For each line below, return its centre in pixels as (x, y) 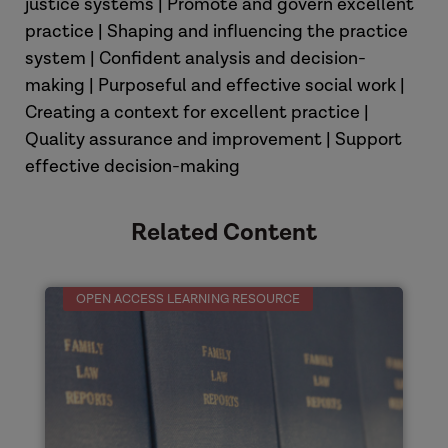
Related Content (224, 232)
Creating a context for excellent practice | (197, 112)
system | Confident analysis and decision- (195, 58)
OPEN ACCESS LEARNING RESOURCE (187, 299)
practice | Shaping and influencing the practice (216, 31)
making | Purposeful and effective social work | (215, 85)
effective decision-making (132, 166)
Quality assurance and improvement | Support (213, 139)
